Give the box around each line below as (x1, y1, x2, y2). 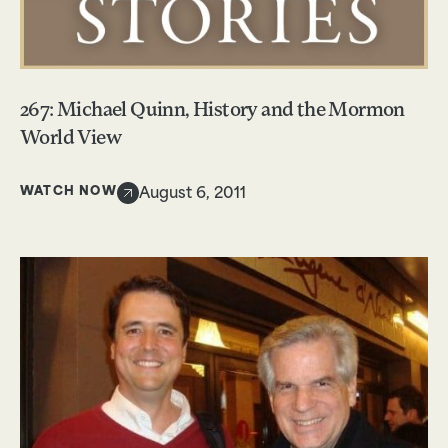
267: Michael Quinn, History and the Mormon (20, 100, 405, 121)
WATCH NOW (20, 186, 117, 199)
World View (20, 128, 122, 149)
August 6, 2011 (138, 186, 246, 202)
